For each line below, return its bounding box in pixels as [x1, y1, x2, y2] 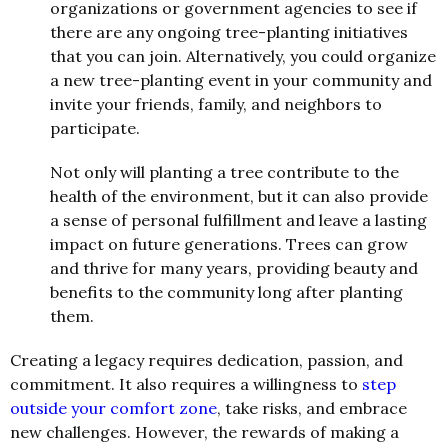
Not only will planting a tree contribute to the [50, 162, 399, 183]
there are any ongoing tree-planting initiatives [50, 22, 408, 43]
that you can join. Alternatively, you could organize [50, 46, 436, 67]
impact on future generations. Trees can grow [50, 234, 408, 255]
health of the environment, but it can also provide [50, 186, 428, 207]
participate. [50, 118, 140, 139]
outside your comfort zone [10, 398, 217, 419]
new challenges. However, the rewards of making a [10, 422, 399, 443]
